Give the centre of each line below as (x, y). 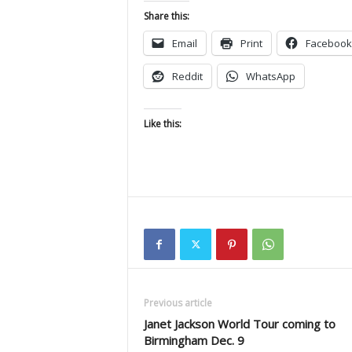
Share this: (166, 16)
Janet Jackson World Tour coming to (239, 324)
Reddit (187, 77)
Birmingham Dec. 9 (194, 341)
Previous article (178, 303)
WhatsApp (270, 77)
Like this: (162, 124)
